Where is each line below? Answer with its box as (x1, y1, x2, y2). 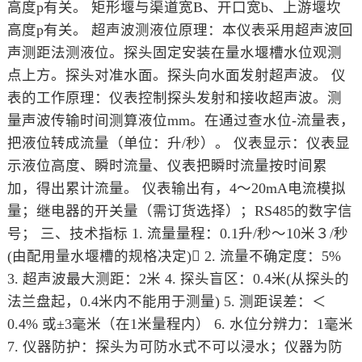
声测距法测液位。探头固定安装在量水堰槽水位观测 (6, 44, 342, 61)
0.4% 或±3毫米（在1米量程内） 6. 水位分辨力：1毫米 (6, 315, 353, 332)
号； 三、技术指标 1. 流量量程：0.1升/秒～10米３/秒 (6, 225, 348, 242)
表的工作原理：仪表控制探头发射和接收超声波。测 (6, 89, 342, 106)
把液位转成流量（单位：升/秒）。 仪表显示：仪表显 (6, 134, 350, 151)
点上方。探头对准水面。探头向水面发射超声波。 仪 (6, 66, 346, 83)
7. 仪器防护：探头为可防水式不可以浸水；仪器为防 (6, 338, 343, 355)
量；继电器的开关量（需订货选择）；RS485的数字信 (6, 202, 352, 219)
